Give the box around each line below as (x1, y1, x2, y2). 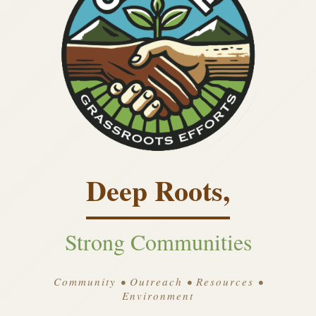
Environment (122, 288, 194, 303)
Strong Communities (64, 226, 252, 257)
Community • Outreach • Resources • (53, 274, 263, 289)
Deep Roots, (86, 169, 230, 212)
